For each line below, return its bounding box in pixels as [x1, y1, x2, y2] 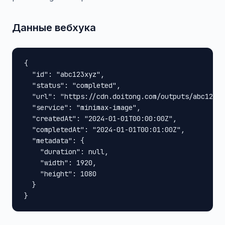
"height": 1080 [24, 169, 96, 178]
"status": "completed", [24, 81, 121, 90]
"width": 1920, [24, 158, 96, 167]
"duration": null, [24, 147, 108, 156]
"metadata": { [24, 136, 84, 145]
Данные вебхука [12, 22, 96, 34]
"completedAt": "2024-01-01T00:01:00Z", [24, 125, 185, 134]
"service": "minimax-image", [24, 103, 141, 112]
